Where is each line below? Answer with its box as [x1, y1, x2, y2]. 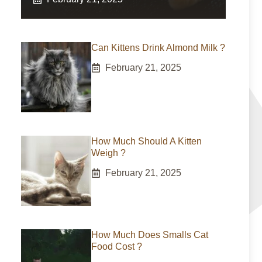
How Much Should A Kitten [91, 136, 202, 146]
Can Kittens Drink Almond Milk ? [91, 43, 225, 53]
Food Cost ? [91, 242, 142, 251]
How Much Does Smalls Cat [91, 230, 208, 240]
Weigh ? [91, 148, 126, 158]
